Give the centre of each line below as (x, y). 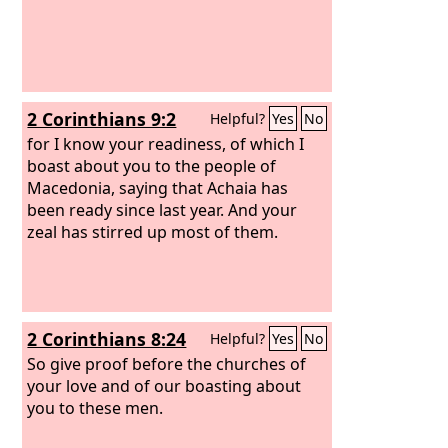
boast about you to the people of (152, 165)
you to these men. (95, 407)
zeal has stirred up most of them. (153, 231)
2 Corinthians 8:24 (107, 339)
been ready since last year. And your (162, 209)
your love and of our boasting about (164, 385)
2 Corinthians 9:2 (102, 119)
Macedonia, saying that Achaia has (158, 187)
